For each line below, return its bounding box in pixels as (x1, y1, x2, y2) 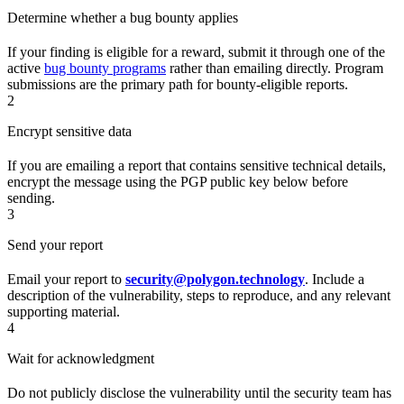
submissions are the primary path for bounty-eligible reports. (7, 77, 348, 93)
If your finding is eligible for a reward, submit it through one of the (7, 44, 385, 60)
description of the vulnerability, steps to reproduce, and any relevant (7, 288, 390, 304)
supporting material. (7, 304, 120, 320)
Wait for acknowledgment (7, 351, 154, 367)
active (7, 60, 44, 77)
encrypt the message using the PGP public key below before (7, 174, 348, 190)
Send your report (7, 237, 103, 253)
